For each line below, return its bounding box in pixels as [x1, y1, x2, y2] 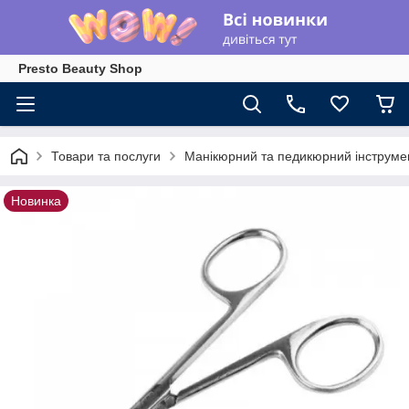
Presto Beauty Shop [18, 61, 142, 76]
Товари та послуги [51, 149, 161, 163]
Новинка [11, 194, 61, 208]
